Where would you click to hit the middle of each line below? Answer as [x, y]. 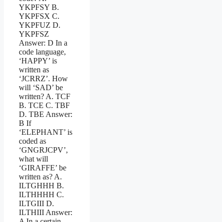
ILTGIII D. [36, 203]
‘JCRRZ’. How [43, 78]
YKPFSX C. [39, 16]
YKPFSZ [34, 34]
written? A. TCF [45, 96]
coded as [32, 141]
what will [33, 159]
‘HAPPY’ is [38, 60]
